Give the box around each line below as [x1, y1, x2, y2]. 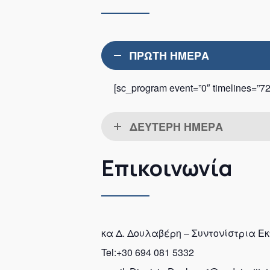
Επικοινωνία [101, 152, 233, 183]
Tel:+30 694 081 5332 [101, 245, 194, 259]
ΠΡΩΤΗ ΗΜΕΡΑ [130, 48, 209, 63]
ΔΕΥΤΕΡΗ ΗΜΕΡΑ [130, 119, 223, 134]
